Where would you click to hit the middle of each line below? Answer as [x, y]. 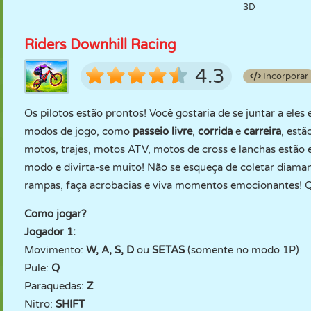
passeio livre [162, 131]
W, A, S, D [110, 250]
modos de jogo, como [78, 131]
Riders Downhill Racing [100, 45]
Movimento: [55, 250]
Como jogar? [55, 214]
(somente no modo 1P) [242, 250]
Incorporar [285, 76]
